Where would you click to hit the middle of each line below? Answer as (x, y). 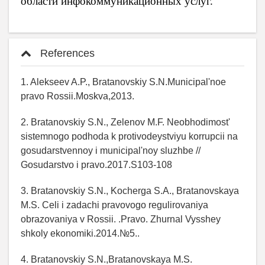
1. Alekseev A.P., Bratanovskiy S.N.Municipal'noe (123, 82)
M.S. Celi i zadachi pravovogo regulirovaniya (114, 205)
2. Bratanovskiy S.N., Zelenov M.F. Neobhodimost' (125, 122)
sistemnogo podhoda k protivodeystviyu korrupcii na (129, 136)
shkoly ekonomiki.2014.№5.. (80, 233)
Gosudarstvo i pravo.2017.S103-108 (96, 164)
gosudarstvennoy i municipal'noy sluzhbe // (111, 150)
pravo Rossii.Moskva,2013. (77, 96)
